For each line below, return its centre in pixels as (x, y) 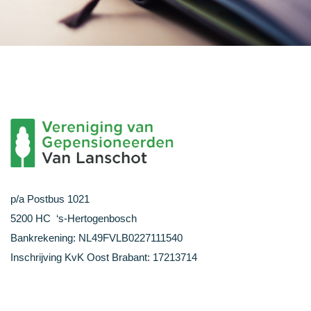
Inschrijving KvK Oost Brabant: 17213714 (104, 258)
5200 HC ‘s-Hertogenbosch (74, 219)
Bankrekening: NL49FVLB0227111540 (96, 238)
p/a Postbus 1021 (50, 199)
